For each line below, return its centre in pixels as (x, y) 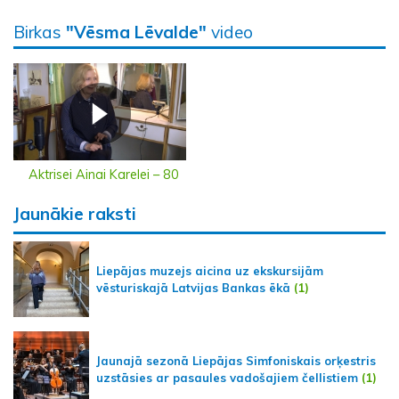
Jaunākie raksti (75, 214)
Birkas (40, 33)
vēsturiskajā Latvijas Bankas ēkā (193, 287)
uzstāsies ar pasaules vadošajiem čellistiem (227, 377)
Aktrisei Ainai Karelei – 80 (103, 175)
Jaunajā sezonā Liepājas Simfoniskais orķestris (236, 360)
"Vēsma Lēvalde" (136, 33)
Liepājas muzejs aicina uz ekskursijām (210, 270)
